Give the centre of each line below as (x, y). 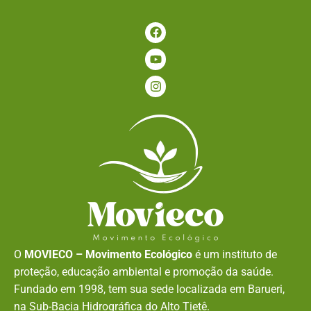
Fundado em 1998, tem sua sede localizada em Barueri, (149, 289)
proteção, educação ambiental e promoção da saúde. (144, 271)
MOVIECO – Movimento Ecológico (108, 254)
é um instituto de (235, 254)
